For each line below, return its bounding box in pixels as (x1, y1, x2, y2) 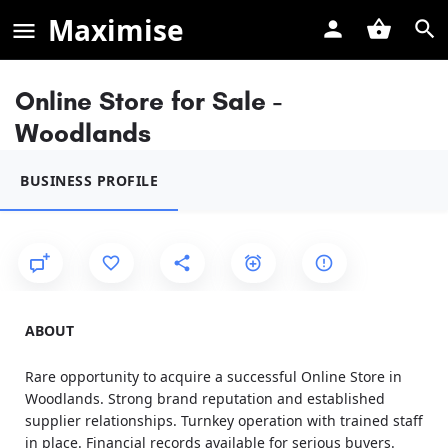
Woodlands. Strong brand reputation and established (25, 389, 385, 408)
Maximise (48, 11, 184, 49)
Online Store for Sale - (15, 85, 282, 117)
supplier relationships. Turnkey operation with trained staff (25, 411, 423, 430)
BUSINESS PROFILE (20, 171, 158, 190)
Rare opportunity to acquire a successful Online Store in (25, 367, 402, 386)
